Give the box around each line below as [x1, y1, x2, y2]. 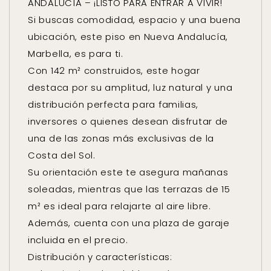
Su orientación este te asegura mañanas [28, 166, 229, 178]
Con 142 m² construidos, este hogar [28, 64, 200, 77]
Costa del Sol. [28, 149, 96, 162]
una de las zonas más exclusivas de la [28, 132, 214, 145]
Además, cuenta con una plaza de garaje [28, 217, 230, 229]
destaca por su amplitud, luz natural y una [28, 81, 233, 94]
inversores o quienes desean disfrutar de [28, 115, 229, 128]
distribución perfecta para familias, [28, 98, 199, 111]
